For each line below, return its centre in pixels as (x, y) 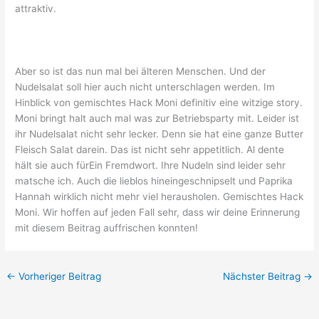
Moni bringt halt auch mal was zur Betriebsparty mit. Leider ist (157, 119)
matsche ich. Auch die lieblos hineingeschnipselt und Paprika (154, 181)
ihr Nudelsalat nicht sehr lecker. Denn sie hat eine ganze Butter (159, 134)
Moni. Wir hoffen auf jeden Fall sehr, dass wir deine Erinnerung (158, 213)
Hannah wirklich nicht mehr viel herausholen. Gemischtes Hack (159, 197)
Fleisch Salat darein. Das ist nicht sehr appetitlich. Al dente (150, 150)
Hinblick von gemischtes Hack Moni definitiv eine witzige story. (159, 103)
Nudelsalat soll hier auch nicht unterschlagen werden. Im (145, 87)
